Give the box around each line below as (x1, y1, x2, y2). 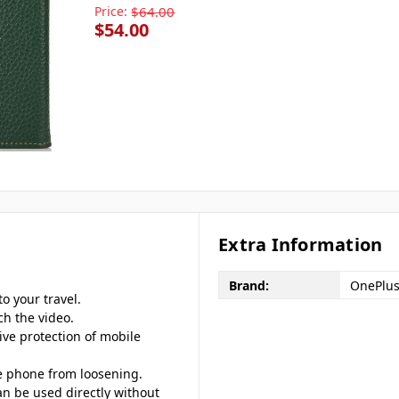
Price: (94, 2, 128, 20)
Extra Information (218, 232, 383, 257)
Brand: (228, 276, 269, 294)
